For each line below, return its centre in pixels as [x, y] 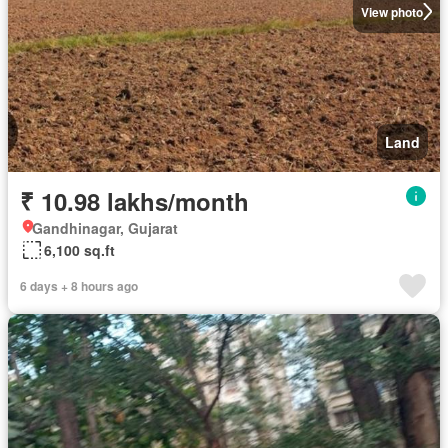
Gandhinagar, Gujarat [105, 227]
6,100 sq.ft [79, 249]
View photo [391, 11]
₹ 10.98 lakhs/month [134, 200]
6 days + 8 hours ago [79, 285]
